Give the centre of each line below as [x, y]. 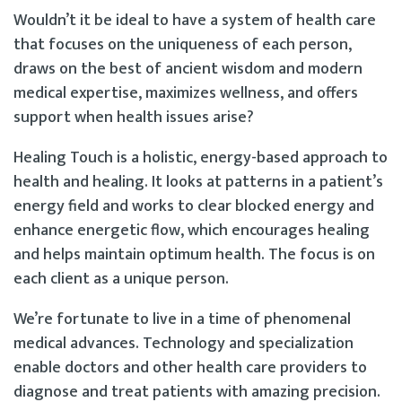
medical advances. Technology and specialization [184, 343]
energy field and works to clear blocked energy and [194, 206]
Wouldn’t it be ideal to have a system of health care [195, 20]
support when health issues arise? [134, 117]
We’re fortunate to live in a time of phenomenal [182, 319]
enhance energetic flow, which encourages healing [192, 230]
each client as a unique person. [121, 279]
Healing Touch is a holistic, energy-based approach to [201, 157]
